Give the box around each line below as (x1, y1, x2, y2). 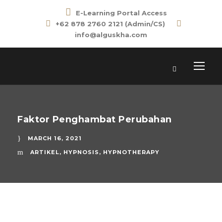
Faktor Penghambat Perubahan (17, 114, 172, 125)
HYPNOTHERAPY (103, 149, 160, 156)
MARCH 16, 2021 (28, 135, 82, 142)
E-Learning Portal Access (75, 9, 167, 17)
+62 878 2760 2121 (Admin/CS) (55, 20, 165, 28)
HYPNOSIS (63, 149, 99, 156)
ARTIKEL (30, 149, 59, 156)
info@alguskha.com (75, 31, 147, 39)
